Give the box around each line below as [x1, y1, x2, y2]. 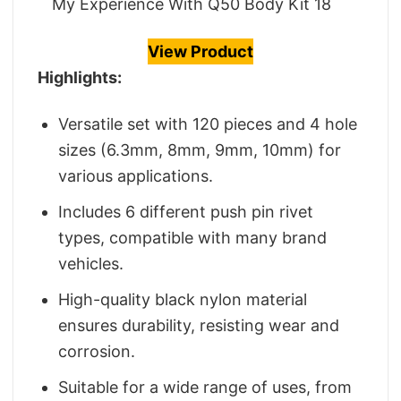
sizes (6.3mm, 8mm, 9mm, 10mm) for [58, 141, 342, 160]
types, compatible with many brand [58, 227, 328, 247]
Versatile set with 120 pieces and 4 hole [58, 115, 358, 134]
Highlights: [38, 67, 122, 87]
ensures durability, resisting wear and [58, 315, 340, 335]
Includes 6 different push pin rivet [58, 201, 314, 221]
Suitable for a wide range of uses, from [58, 377, 353, 397]
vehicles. [58, 253, 124, 273]
